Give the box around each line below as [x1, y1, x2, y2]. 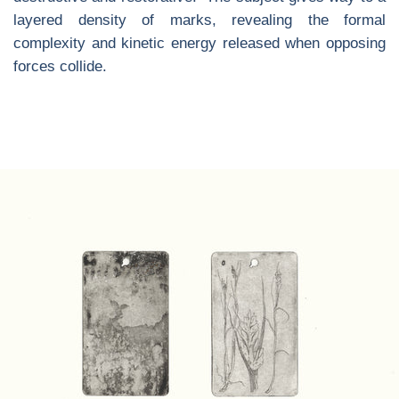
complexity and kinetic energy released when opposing [13, 35, 386, 52]
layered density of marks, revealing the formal [13, 12, 386, 28]
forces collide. [13, 58, 111, 75]
